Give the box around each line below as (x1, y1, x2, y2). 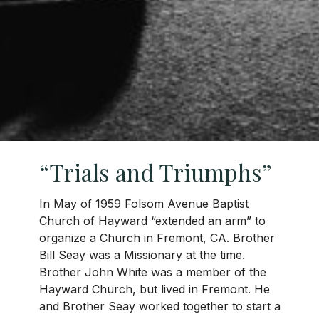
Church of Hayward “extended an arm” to (39, 213, 266, 228)
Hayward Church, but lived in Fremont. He (39, 281, 270, 296)
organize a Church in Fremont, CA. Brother (39, 230, 275, 245)
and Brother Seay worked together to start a (39, 298, 281, 313)
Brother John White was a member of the (39, 264, 266, 279)
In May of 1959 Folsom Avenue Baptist (39, 196, 249, 211)
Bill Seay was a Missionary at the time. (39, 247, 245, 262)
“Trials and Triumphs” (39, 157, 272, 188)
